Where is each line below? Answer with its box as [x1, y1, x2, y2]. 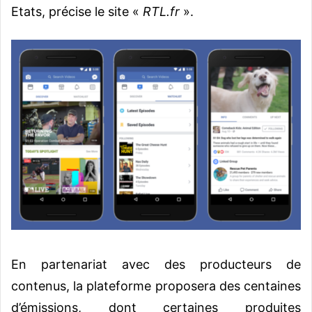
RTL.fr [143, 4, 180, 19]
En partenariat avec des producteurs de [11, 257, 301, 272]
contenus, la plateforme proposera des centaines [11, 279, 301, 294]
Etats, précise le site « [11, 4, 143, 19]
